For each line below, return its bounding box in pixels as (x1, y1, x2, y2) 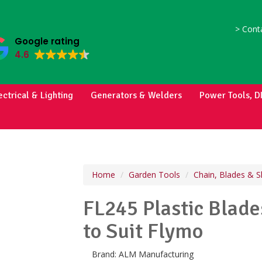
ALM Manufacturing (118, 249, 194, 260)
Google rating (14, 35, 80, 47)
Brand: (91, 249, 119, 260)
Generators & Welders (91, 89, 182, 101)
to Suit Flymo (82, 218, 203, 244)
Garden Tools (128, 169, 180, 180)
